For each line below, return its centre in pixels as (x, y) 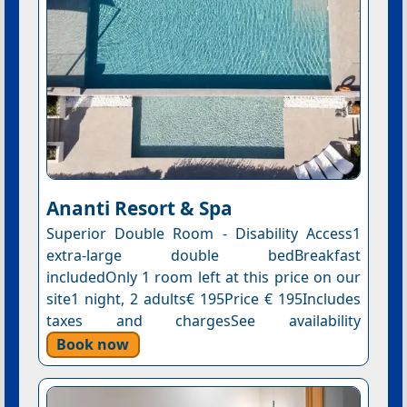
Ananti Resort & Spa (139, 208)
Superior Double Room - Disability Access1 (203, 233)
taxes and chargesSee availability (203, 320)
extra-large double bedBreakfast (203, 255)
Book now (93, 344)
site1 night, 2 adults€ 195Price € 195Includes (203, 298)
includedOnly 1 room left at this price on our (203, 277)
